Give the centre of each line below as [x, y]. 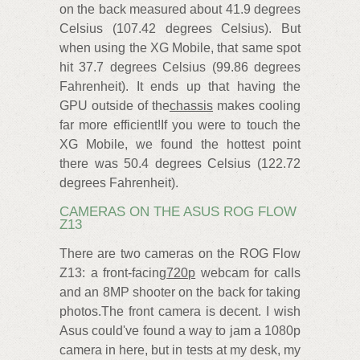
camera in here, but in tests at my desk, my [180, 350]
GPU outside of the [115, 105]
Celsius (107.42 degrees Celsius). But [180, 28]
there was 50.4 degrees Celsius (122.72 [180, 163]
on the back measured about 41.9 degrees [180, 9]
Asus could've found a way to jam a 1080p [180, 331]
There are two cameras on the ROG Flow [180, 254]
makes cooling [257, 105]
